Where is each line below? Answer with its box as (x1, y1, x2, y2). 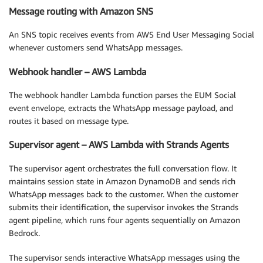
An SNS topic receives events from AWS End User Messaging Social (9, 29, 254, 40)
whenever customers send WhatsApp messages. (9, 42, 183, 53)
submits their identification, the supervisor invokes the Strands (9, 201, 238, 212)
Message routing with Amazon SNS (9, 5, 153, 17)
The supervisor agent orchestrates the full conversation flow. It (9, 163, 237, 173)
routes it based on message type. (9, 116, 129, 126)
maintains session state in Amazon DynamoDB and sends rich (9, 176, 235, 186)
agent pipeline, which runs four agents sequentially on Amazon (9, 214, 240, 225)
